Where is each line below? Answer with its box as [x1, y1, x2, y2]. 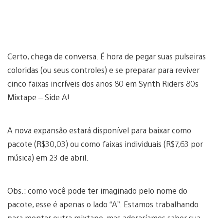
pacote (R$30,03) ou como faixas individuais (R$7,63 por [7, 138, 203, 149]
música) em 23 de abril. [7, 152, 89, 163]
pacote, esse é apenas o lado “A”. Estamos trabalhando [7, 199, 199, 209]
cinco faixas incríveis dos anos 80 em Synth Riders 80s [7, 78, 199, 89]
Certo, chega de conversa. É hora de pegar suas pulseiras [7, 51, 206, 61]
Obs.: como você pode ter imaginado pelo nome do [7, 185, 187, 196]
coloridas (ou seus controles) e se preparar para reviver [7, 64, 200, 75]
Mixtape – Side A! [7, 91, 70, 102]
